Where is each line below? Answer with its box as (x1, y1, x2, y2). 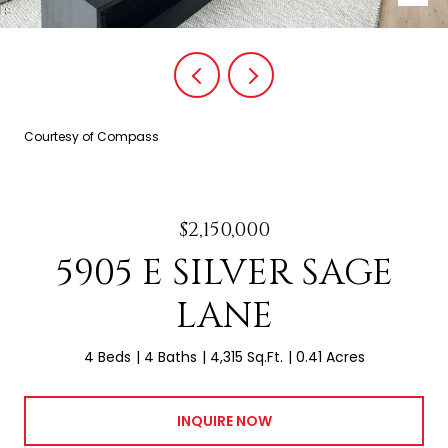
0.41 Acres (295, 347, 365, 367)
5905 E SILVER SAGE (55, 249, 393, 297)
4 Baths (143, 347, 197, 367)
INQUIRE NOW (176, 410, 272, 431)
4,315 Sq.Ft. (209, 347, 283, 367)
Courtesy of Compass (24, 128, 159, 145)
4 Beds (83, 347, 131, 367)
